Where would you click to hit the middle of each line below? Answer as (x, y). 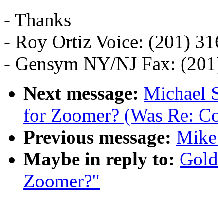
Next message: (81, 93)
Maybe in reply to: (99, 159)
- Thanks (37, 20)
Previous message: (97, 137)
